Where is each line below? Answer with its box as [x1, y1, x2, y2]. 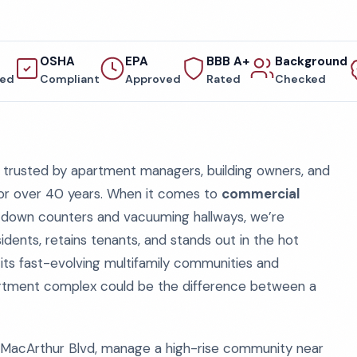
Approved [124, 72, 181, 86]
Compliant [39, 72, 100, 86]
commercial [222, 185, 300, 202]
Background [274, 53, 347, 69]
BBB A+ [206, 53, 249, 69]
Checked [274, 72, 326, 86]
